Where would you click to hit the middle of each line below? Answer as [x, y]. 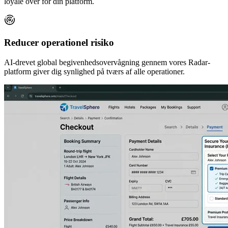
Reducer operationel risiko [59, 43]
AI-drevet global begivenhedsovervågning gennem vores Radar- [107, 62]
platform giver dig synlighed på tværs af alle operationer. [94, 71]
